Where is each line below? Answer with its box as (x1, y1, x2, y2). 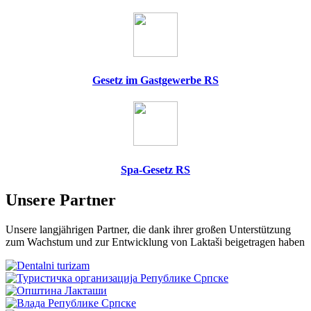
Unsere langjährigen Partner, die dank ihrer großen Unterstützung (6, 223, 291, 235)
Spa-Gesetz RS (121, 163, 190, 176)
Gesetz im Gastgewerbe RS (92, 74, 219, 86)
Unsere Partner (6, 190, 116, 209)
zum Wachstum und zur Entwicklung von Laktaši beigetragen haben (6, 235, 305, 248)
